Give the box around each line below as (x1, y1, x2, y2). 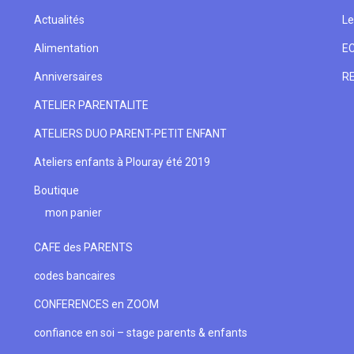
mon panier (44, 206, 102, 219)
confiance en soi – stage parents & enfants (33, 326, 247, 339)
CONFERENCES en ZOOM (33, 298, 159, 311)
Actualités (33, 13, 85, 26)
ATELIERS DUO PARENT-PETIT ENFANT (33, 127, 227, 140)
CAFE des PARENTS (33, 241, 133, 254)
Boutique (33, 184, 79, 197)
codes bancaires (33, 269, 115, 282)
